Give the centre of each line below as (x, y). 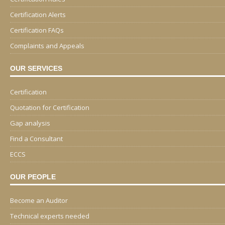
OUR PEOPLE (33, 177)
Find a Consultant (36, 138)
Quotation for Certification (50, 107)
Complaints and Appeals (47, 45)
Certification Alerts (38, 14)
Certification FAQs (37, 30)
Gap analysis (30, 123)
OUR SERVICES (36, 68)
